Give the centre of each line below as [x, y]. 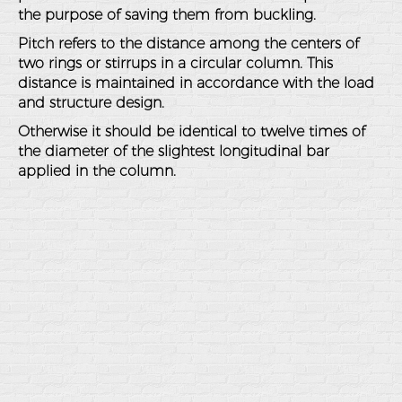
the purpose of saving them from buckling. [167, 15]
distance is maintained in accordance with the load [196, 83]
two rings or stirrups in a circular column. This [175, 63]
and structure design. [91, 103]
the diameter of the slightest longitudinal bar [174, 151]
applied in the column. [97, 171]
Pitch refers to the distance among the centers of [188, 44]
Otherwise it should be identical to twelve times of [192, 131]
